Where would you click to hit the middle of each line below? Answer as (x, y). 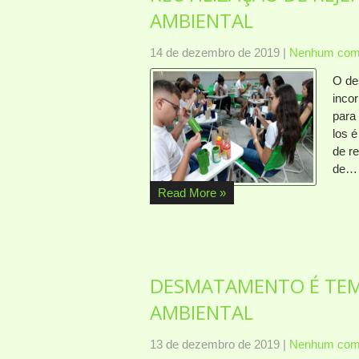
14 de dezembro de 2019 (215, 52)
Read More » (192, 192)
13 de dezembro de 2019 (215, 344)
